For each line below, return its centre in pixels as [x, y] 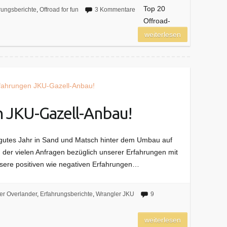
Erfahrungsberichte [66, 194]
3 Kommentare [115, 9]
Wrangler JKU [115, 194]
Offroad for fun [59, 9]
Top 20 [154, 8]
